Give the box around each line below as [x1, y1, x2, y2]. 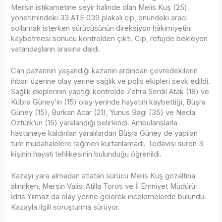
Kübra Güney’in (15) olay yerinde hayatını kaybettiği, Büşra [11, 97, 206, 107]
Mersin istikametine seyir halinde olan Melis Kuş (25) [11, 2, 188, 12]
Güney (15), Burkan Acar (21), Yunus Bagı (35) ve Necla [11, 108, 196, 117]
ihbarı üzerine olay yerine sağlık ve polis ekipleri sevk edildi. [11, 76, 211, 86]
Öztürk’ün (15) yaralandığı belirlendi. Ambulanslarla [11, 118, 178, 127]
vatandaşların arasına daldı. [11, 44, 101, 54]
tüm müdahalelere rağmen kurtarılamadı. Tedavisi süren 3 [11, 139, 204, 148]
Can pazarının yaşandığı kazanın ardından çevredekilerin [11, 66, 198, 75]
